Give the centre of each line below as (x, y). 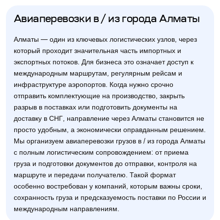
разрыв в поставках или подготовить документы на (96, 107)
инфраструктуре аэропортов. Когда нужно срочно (94, 85)
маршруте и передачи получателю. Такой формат (95, 175)
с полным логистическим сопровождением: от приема (101, 152)
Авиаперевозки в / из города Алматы (107, 20)
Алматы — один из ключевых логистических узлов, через (105, 40)
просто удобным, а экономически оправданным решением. (110, 130)
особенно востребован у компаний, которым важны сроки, (108, 186)
